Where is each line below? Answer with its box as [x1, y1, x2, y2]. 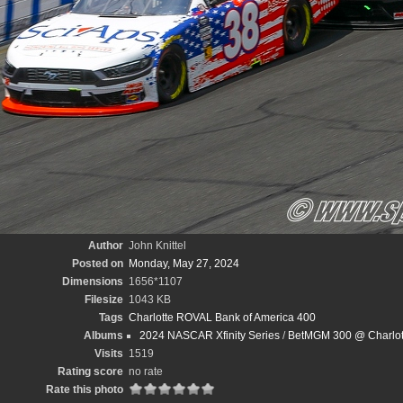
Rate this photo [46, 383, 123, 396]
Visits [94, 347, 123, 360]
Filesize [85, 293, 123, 306]
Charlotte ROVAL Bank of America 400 [129, 311, 316, 324]
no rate [129, 365, 163, 378]
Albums [84, 329, 123, 342]
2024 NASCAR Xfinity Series [139, 329, 280, 342]
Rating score [58, 365, 123, 378]
